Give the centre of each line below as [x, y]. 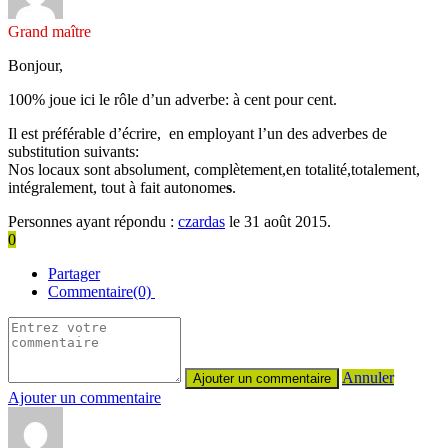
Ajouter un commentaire [84, 397]
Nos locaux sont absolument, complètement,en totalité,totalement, [214, 169]
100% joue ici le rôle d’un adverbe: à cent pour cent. [172, 99]
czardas [201, 221]
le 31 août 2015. [278, 221]
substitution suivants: [73, 151]
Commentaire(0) [101, 291]
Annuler [368, 377]
